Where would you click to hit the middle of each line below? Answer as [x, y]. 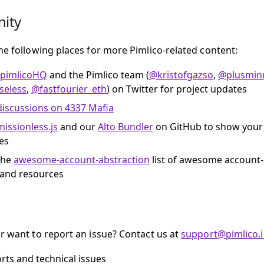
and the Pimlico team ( [98, 75]
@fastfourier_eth [69, 89]
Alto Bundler [126, 127]
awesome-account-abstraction [82, 160]
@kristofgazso [181, 75]
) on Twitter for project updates [177, 89]
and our [78, 127]
